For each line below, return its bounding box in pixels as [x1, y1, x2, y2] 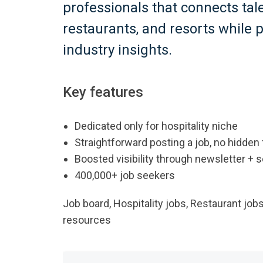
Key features [63, 84, 143, 100]
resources [63, 214, 111, 226]
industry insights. [63, 42, 172, 58]
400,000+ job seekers [75, 169, 175, 181]
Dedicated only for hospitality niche [75, 120, 238, 132]
